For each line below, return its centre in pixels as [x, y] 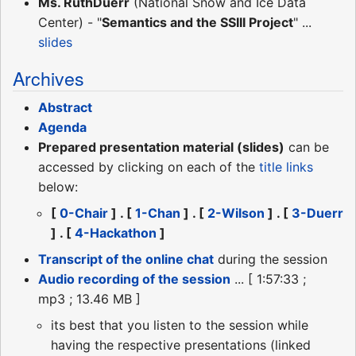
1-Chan [158, 213]
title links [286, 166]
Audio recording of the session [134, 279]
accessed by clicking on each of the [149, 166]
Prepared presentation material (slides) [161, 147]
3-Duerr [317, 213]
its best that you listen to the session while [180, 325]
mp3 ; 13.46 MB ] [89, 298]
